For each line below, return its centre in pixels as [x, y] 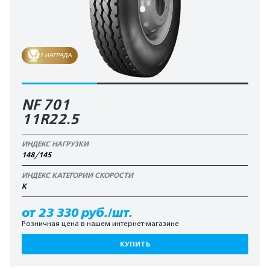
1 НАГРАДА [56, 55]
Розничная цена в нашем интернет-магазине [100, 224]
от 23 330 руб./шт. [77, 213]
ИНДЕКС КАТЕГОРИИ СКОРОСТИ [77, 175]
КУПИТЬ [135, 244]
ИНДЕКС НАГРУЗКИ [55, 144]
